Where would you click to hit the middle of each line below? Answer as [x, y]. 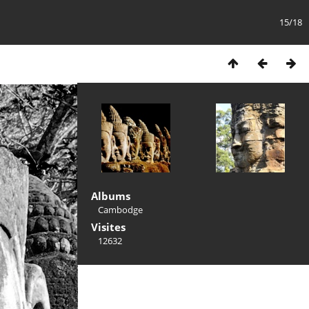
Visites [108, 227]
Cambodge [120, 210]
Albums [111, 196]
